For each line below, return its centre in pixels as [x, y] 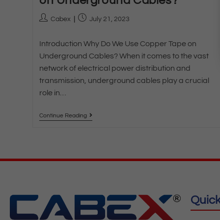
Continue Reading [63, 115]
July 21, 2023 [109, 19]
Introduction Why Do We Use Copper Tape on [118, 43]
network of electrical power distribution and [115, 68]
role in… [53, 93]
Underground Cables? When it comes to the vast [124, 56]
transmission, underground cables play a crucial [124, 80]
